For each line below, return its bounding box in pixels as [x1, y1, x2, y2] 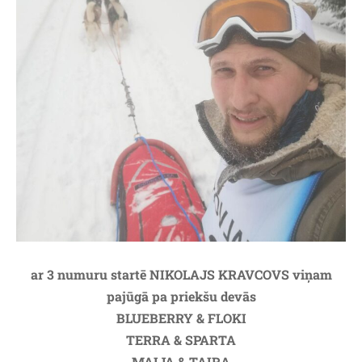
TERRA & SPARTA [126, 330, 236, 348]
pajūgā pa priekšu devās [106, 287, 256, 305]
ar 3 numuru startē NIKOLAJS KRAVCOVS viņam [30, 265, 332, 283]
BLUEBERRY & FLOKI [116, 309, 246, 326]
